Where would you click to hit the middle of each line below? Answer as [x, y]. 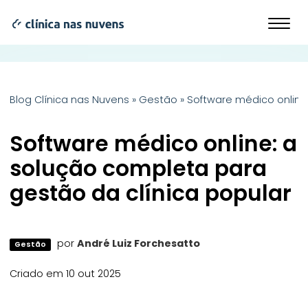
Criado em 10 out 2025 [66, 273]
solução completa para [139, 168]
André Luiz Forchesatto [138, 243]
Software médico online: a [154, 144]
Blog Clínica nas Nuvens [70, 100]
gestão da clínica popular [151, 193]
